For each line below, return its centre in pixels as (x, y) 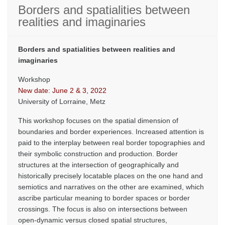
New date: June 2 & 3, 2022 (62, 90)
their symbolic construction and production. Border (98, 154)
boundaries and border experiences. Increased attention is (111, 132)
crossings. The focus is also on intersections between (103, 209)
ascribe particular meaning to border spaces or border (104, 198)
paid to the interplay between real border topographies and (111, 143)
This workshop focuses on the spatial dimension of (98, 121)
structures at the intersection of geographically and (98, 165)
